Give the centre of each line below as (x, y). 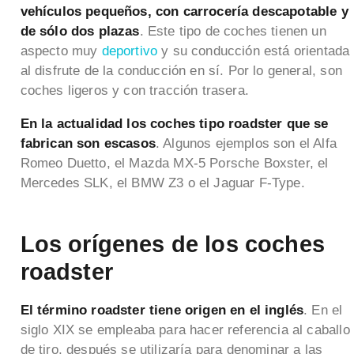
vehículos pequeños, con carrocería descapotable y (184, 12)
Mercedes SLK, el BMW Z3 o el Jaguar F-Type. (162, 183)
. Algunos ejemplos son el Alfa (246, 144)
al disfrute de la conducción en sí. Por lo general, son (181, 71)
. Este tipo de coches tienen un (233, 32)
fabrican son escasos (88, 144)
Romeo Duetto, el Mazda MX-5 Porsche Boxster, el (174, 164)
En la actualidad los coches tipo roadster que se (174, 124)
